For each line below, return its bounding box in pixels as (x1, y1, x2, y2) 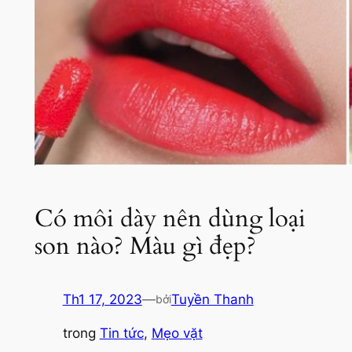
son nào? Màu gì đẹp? (34, 229, 256, 262)
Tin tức (99, 325, 144, 342)
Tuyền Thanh (170, 291, 254, 308)
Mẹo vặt (151, 325, 203, 342)
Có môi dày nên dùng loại (34, 201, 306, 235)
